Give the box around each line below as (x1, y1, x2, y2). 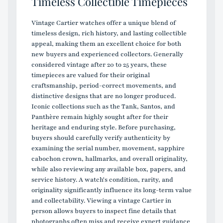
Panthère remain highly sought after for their (31, 112, 168, 121)
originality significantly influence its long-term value (31, 185, 192, 195)
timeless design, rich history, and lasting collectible (31, 28, 187, 38)
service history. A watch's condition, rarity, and (31, 175, 173, 184)
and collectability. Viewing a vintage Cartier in (31, 196, 171, 205)
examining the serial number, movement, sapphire (31, 143, 185, 153)
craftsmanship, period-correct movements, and (31, 81, 176, 90)
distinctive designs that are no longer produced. (31, 91, 176, 101)
